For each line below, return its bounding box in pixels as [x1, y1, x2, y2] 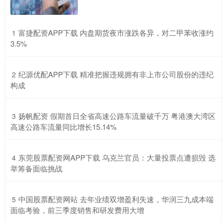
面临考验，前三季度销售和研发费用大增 [10, 205, 144, 216]
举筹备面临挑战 [10, 163, 62, 174]
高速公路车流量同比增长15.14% [10, 121, 116, 132]
